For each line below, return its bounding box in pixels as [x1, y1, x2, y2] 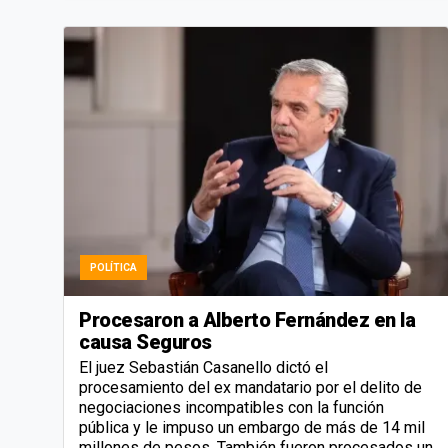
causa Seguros [79, 329, 212, 354]
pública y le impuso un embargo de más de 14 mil [79, 417, 425, 437]
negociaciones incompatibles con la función [79, 397, 384, 417]
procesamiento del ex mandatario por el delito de [79, 377, 422, 397]
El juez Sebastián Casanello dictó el [79, 357, 328, 377]
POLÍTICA [90, 261, 137, 273]
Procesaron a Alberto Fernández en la [79, 307, 415, 332]
